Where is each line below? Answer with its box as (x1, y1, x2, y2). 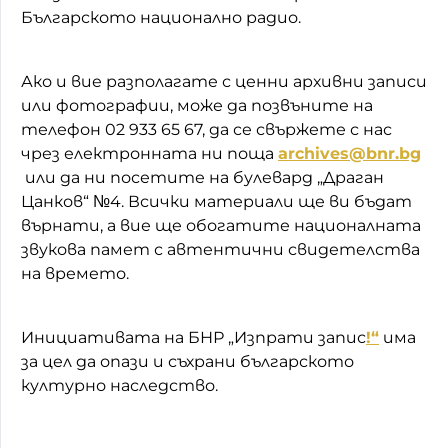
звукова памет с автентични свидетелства (21, 239, 420, 259)
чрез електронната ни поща (21, 143, 278, 163)
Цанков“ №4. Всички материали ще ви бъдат (21, 191, 412, 211)
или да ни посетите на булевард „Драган (21, 167, 384, 187)
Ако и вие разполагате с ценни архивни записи (21, 71, 427, 91)
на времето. (21, 263, 129, 283)
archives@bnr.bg (278, 143, 421, 163)
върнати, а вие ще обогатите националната (21, 215, 421, 235)
